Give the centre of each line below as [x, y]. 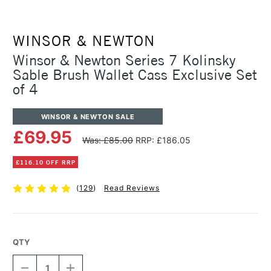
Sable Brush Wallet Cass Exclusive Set [135, 75]
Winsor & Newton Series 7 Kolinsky [124, 60]
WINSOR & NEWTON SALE [88, 116]
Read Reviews [132, 188]
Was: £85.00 [108, 140]
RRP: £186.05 [163, 140]
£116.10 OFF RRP [45, 162]
